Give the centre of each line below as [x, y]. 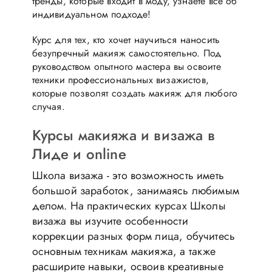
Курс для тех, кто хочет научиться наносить [126, 39]
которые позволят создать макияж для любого [135, 93]
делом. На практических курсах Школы [129, 206]
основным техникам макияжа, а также [124, 251]
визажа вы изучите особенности [110, 221]
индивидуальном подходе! [91, 14]
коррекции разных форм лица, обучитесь [134, 236]
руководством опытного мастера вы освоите [126, 66]
